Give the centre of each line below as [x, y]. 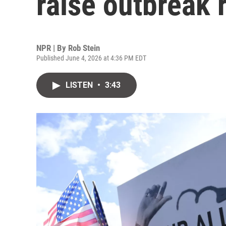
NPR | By [52, 48]
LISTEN [80, 85]
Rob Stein [84, 48]
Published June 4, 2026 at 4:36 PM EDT [91, 58]
